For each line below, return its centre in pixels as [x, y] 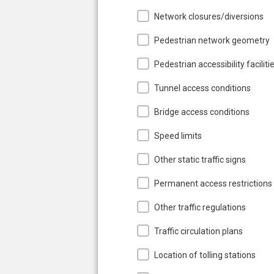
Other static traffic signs [200, 159]
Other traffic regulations [200, 207]
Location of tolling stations [205, 255]
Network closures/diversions [209, 16]
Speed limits [178, 135]
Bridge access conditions [202, 112]
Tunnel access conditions [202, 88]
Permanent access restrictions [213, 183]
